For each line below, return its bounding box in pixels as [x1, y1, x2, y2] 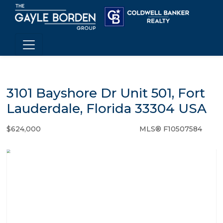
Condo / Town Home [58, 125, 122, 133]
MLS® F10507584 [139, 124, 202, 133]
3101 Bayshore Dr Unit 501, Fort [6, 85, 205, 101]
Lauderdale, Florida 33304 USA [6, 101, 207, 116]
